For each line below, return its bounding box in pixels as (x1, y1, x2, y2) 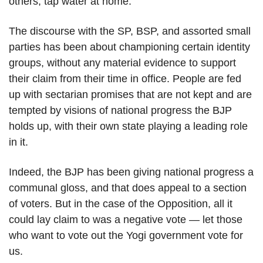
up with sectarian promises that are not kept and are (9, 89, 252, 101)
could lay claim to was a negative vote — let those (9, 214, 242, 226)
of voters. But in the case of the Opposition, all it (9, 198, 232, 210)
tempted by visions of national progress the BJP (9, 104, 232, 117)
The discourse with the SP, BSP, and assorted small (9, 25, 251, 38)
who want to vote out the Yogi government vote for (9, 230, 243, 242)
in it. (9, 136, 28, 149)
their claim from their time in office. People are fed (9, 73, 241, 85)
